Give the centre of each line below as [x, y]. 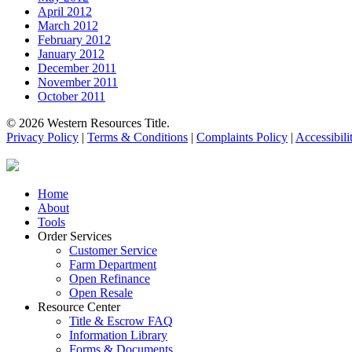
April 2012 [65, 11]
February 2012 [74, 39]
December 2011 [77, 68]
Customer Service [113, 250]
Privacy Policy [42, 137]
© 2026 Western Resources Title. [88, 123]
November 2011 [78, 82]
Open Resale [101, 292]
